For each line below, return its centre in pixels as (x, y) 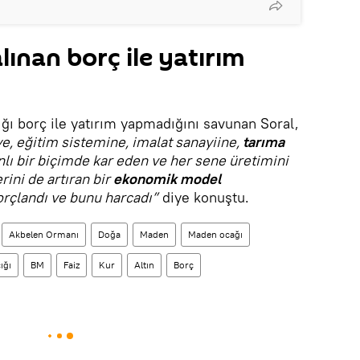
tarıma (262, 142)
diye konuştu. (204, 197)
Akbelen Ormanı (44, 234)
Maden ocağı (215, 234)
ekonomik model (167, 179)
